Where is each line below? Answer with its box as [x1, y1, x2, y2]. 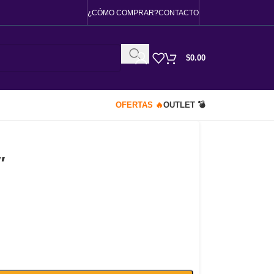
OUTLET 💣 [163, 100, 206, 109]
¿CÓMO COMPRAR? [87, 8, 158, 17]
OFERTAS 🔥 [116, 100, 163, 109]
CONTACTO [158, 8, 199, 17]
